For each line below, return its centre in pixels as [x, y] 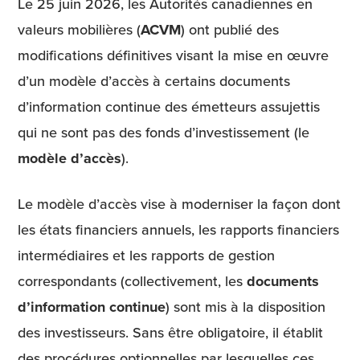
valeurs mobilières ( [79, 30]
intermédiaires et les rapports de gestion [146, 256]
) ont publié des [230, 30]
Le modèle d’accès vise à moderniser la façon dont [179, 204]
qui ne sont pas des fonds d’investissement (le [164, 133]
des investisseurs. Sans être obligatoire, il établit [170, 333]
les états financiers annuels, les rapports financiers [178, 230]
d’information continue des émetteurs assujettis [169, 107]
